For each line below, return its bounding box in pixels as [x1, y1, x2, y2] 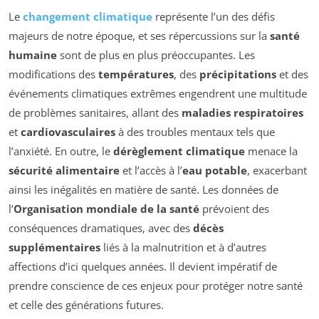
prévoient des [199, 202, 269, 216]
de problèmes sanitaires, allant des [9, 105, 182, 120]
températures [98, 67, 174, 82]
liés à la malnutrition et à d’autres [100, 240, 266, 255]
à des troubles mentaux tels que [115, 125, 275, 140]
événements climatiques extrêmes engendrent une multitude [9, 86, 307, 101]
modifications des [9, 67, 98, 82]
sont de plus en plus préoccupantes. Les [57, 48, 255, 63]
